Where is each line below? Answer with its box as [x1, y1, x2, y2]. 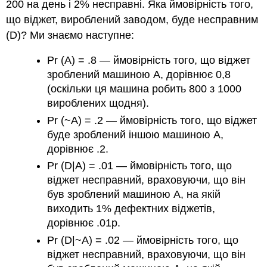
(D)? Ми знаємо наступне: [6, 29, 135, 41]
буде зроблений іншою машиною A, [47, 128, 224, 141]
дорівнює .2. [47, 142, 109, 155]
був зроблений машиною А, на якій [47, 188, 221, 201]
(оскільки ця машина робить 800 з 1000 [47, 83, 242, 95]
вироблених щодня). [47, 97, 150, 110]
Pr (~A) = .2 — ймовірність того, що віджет [47, 114, 257, 126]
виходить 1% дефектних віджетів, [47, 203, 216, 215]
